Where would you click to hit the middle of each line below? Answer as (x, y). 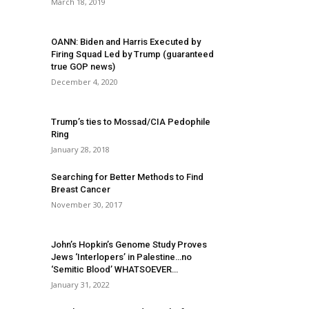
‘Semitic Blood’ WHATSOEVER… (114, 269)
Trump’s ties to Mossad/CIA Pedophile (131, 122)
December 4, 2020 (84, 82)
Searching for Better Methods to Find (127, 177)
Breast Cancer (81, 189)
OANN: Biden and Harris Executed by (126, 42)
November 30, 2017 (87, 205)
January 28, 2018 (80, 149)
